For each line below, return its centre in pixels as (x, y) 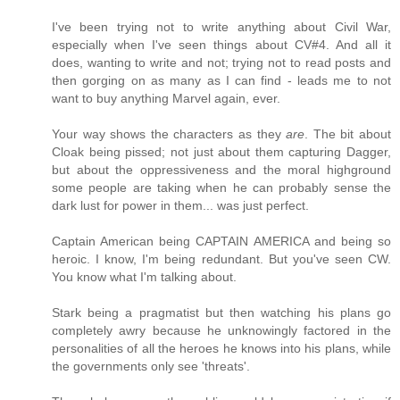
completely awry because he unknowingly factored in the (221, 330)
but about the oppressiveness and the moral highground (221, 169)
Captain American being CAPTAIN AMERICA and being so (221, 241)
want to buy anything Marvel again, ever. (166, 98)
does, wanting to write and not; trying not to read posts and (221, 62)
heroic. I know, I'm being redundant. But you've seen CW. (221, 258)
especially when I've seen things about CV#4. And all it (221, 44)
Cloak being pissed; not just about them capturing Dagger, (221, 151)
